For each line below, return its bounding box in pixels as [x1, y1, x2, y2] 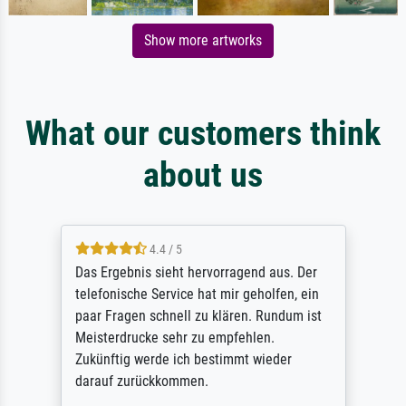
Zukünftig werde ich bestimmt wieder [74, 351, 292, 369]
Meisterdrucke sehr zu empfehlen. [74, 329, 275, 347]
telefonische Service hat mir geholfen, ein [74, 285, 319, 304]
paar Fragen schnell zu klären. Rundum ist [74, 307, 322, 325]
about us [143, 154, 263, 196]
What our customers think [25, 112, 381, 154]
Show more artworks [144, 32, 262, 50]
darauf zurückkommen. [74, 372, 208, 391]
